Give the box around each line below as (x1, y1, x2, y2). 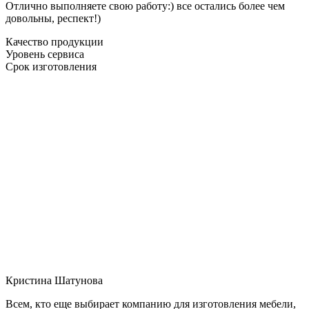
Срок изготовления (6, 60, 97, 72)
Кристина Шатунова (6, 274, 103, 286)
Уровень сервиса (6, 48, 84, 60)
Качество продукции (6, 35, 103, 48)
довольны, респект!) (6, 12, 101, 24)
